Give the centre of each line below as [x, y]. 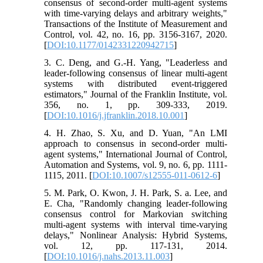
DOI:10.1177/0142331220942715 [111, 45]
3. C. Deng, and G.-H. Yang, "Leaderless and [136, 62]
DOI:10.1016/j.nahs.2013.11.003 [109, 256]
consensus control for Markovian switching [136, 214]
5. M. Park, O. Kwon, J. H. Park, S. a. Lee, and [136, 193]
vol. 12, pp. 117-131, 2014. [136, 245]
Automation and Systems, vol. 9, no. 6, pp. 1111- [136, 164]
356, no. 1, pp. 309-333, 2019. [136, 104]
